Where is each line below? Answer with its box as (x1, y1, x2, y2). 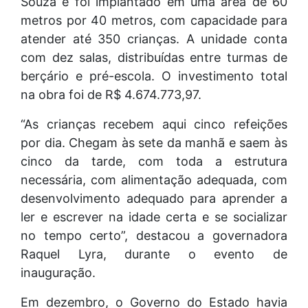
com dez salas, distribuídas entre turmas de (21, 50, 287, 65)
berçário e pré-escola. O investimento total (21, 69, 287, 83)
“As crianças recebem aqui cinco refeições (21, 117, 287, 131)
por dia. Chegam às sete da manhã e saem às (21, 135, 287, 150)
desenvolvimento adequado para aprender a (21, 191, 287, 206)
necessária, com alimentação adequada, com (21, 173, 287, 187)
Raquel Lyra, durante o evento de (21, 247, 287, 261)
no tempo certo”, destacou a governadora (21, 228, 287, 243)
